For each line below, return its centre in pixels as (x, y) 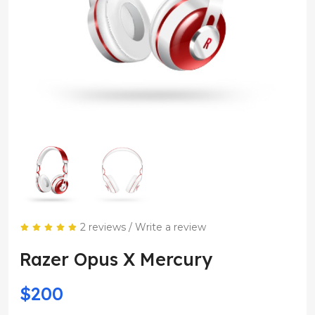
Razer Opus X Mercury (116, 259)
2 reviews (103, 227)
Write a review (170, 227)
